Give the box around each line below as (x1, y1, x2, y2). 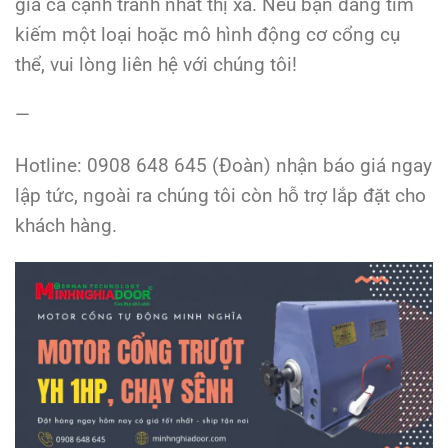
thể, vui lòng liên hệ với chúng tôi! (15, 52, 297, 76)
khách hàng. (15, 214, 117, 238)
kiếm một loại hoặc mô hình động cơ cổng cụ (15, 22, 400, 46)
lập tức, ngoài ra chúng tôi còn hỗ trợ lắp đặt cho (15, 184, 426, 208)
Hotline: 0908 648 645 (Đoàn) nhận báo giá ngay (15, 154, 432, 178)
